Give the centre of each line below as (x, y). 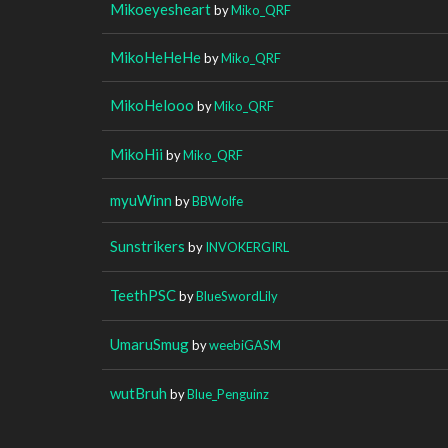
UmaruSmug (149, 343)
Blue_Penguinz (228, 393)
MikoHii (136, 153)
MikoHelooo (152, 104)
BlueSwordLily (237, 295)
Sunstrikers (147, 245)
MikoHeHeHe (155, 56)
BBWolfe (217, 200)
